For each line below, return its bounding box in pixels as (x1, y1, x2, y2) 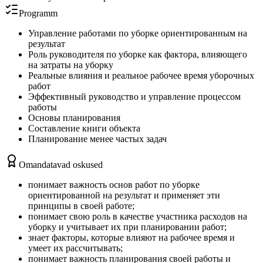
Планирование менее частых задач (28, 133, 167, 144)
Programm (19, 8, 58, 18)
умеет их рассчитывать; (28, 242, 123, 253)
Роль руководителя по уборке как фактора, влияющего (28, 49, 247, 59)
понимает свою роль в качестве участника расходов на (28, 211, 247, 221)
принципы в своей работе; (28, 200, 134, 211)
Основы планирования (28, 112, 120, 123)
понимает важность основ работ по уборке (28, 179, 200, 190)
